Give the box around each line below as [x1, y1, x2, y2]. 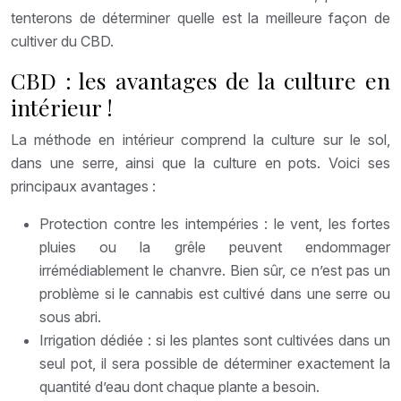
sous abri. [39, 307, 101, 326]
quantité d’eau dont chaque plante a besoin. [39, 377, 320, 396]
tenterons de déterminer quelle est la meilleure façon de [11, 8, 390, 27]
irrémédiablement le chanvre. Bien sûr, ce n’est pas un [39, 260, 390, 279]
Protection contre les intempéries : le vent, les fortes [39, 214, 390, 233]
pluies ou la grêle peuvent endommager [39, 237, 390, 256]
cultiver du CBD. [11, 31, 114, 50]
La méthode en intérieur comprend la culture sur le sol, [11, 130, 390, 149]
